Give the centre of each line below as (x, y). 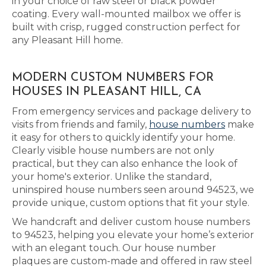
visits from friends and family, (80, 124)
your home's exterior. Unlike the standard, (112, 177)
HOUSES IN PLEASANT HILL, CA (107, 92)
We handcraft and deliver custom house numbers (131, 222)
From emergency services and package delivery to (132, 111)
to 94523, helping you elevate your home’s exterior (133, 235)
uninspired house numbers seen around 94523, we (133, 190)
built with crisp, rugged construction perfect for (126, 27)
